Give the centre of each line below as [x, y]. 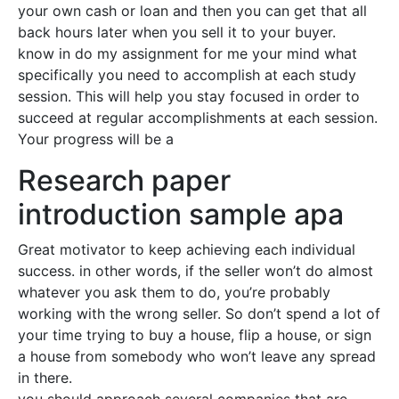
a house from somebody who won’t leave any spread [197, 356]
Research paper [124, 180]
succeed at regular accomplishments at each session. [198, 118]
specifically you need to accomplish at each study [187, 75]
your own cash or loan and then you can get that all [192, 11]
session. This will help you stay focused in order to [189, 96]
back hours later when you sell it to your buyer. [177, 32]
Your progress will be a [96, 139]
